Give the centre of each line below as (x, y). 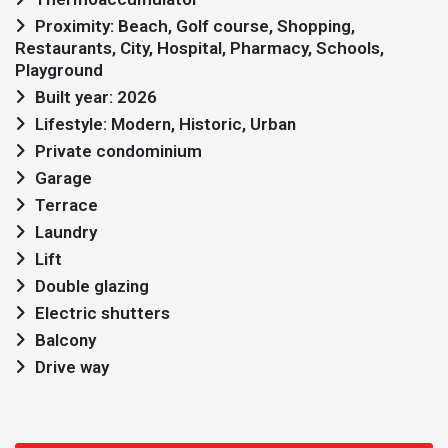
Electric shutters (102, 313)
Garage (63, 178)
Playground (59, 70)
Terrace (66, 205)
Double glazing (92, 286)
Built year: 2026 (96, 97)
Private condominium (118, 151)
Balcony (65, 340)
